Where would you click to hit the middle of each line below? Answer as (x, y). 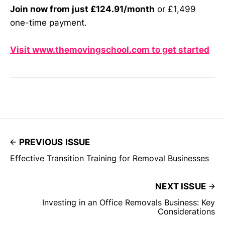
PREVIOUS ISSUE (55, 142)
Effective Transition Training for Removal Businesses (109, 158)
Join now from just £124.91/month (82, 9)
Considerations (186, 211)
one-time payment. (48, 22)
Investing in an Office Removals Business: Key (129, 202)
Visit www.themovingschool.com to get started (110, 49)
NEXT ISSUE (181, 186)
